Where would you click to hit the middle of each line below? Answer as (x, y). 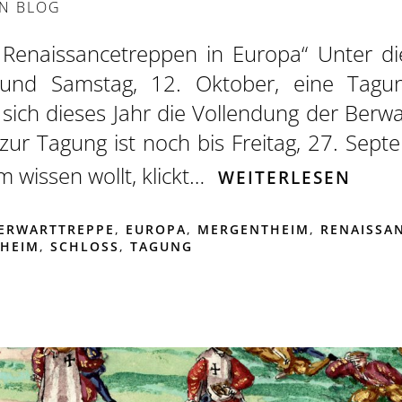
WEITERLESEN (284, 178)
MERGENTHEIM (253, 229)
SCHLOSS (84, 246)
